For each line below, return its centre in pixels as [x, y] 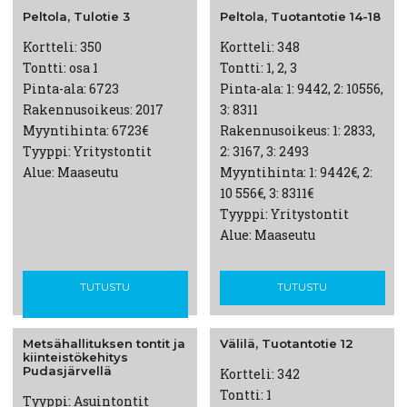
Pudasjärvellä [67, 371]
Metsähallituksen [77, 344]
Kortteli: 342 [259, 374]
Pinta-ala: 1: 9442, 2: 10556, [301, 88]
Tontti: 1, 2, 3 [258, 67]
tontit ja [159, 344]
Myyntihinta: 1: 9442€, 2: [296, 172]
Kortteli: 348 [259, 46]
